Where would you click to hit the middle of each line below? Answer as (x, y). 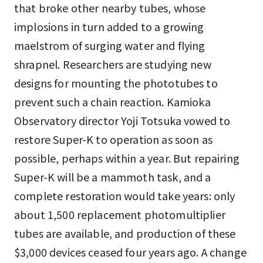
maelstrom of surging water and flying (110, 45)
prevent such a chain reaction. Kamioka (112, 102)
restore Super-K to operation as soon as (113, 139)
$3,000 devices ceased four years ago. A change (130, 252)
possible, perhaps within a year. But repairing (127, 158)
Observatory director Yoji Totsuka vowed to (122, 120)
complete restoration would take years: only (125, 195)
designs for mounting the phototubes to (116, 83)
